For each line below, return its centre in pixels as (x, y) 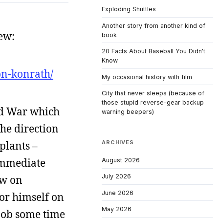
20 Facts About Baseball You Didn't (153, 51)
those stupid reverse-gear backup (153, 103)
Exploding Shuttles (129, 9)
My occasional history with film (147, 77)
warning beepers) (128, 112)
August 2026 (121, 160)
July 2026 (116, 176)
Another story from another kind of (153, 25)
